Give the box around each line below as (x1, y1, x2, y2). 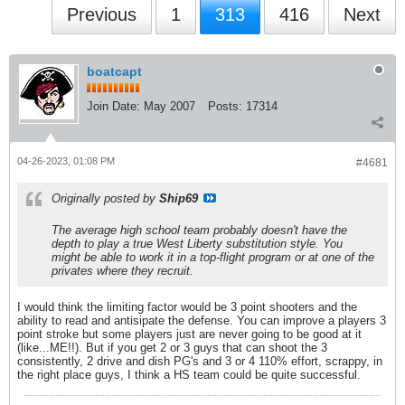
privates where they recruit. (52, 264, 193, 278)
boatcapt (87, 64, 142, 79)
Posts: (208, 99, 242, 113)
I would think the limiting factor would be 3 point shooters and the (17, 300, 357, 314)
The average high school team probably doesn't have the (52, 223, 347, 237)
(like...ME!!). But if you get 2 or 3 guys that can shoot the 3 (17, 341, 327, 354)
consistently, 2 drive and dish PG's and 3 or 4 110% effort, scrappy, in (17, 354, 382, 368)
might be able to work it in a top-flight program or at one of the (52, 250, 374, 264)
